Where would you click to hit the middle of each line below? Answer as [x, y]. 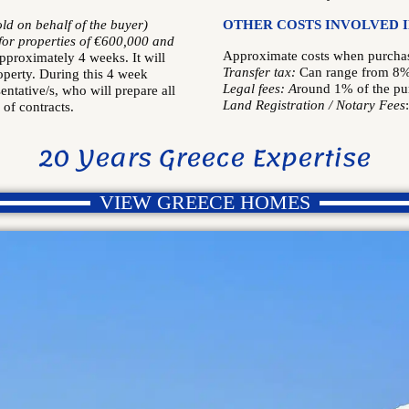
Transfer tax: [261, 72]
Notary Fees [371, 105]
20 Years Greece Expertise [204, 158]
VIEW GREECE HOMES [204, 202]
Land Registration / [279, 105]
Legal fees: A [260, 89]
